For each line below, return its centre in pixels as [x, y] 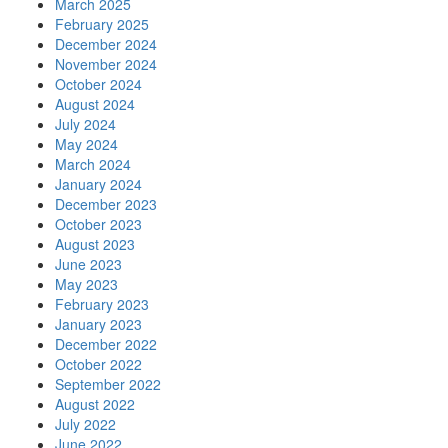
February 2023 [102, 304]
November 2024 [106, 64]
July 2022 [85, 424]
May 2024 [86, 144]
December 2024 [106, 44]
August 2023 [95, 244]
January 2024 [98, 184]
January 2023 [98, 324]
